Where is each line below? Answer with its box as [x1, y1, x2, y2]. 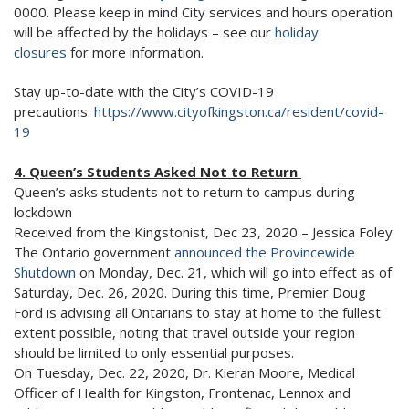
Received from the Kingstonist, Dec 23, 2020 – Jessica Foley [14, 222, 393, 241]
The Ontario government [14, 242, 174, 261]
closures [14, 42, 67, 61]
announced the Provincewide [174, 242, 355, 261]
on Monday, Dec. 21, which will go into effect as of [76, 262, 392, 281]
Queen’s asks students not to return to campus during [14, 182, 355, 201]
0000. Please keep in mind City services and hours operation [14, 2, 393, 21]
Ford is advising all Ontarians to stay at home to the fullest [14, 302, 381, 321]
